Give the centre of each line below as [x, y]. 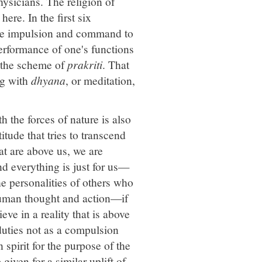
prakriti [85, 64]
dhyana [48, 80]
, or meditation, [100, 80]
